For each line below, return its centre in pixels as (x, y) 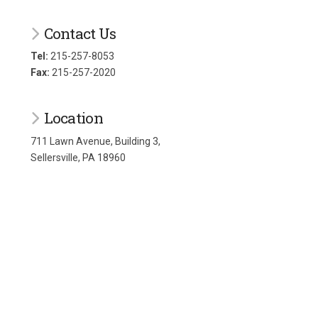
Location (73, 118)
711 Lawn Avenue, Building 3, (95, 141)
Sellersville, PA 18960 (78, 157)
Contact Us (80, 33)
